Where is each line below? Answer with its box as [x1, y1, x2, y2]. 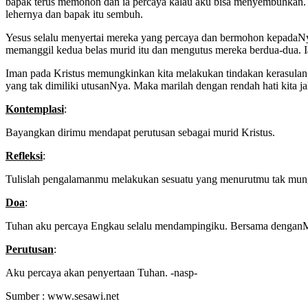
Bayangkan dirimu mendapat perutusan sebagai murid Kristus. [5, 126, 275, 138]
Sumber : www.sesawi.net [5, 289, 119, 302]
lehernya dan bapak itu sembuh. [5, 8, 143, 20]
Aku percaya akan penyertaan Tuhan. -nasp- [5, 266, 197, 278]
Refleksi [5, 149, 43, 162]
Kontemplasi [5, 102, 64, 115]
